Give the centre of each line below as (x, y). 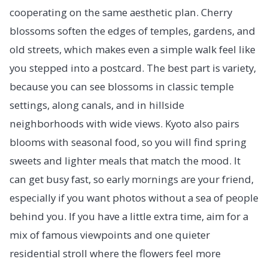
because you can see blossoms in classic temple (122, 87)
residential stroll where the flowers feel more (115, 254)
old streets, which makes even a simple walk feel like (133, 50)
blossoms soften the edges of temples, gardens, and (133, 31)
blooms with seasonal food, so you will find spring (128, 142)
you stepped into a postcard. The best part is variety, (133, 68)
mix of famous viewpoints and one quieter (110, 235)
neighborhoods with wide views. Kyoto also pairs (124, 124)
